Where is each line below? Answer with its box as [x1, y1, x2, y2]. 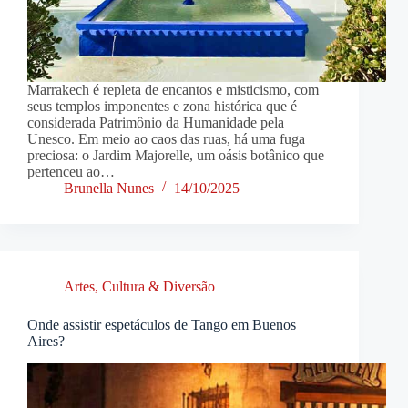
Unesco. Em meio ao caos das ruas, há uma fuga [27, 130, 305, 147]
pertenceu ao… [27, 163, 115, 179]
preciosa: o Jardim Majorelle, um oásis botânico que [27, 147, 324, 163]
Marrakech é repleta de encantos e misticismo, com [27, 81, 319, 97]
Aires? [27, 332, 65, 349]
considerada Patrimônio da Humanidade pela [27, 114, 284, 130]
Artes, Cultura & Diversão [64, 278, 215, 294]
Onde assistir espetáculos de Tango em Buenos [27, 316, 296, 332]
